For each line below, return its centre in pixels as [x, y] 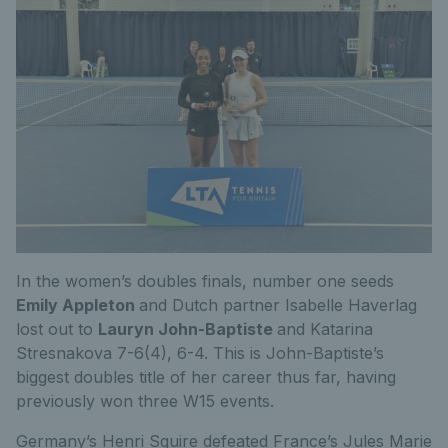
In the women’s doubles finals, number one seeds [205, 281]
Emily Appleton [77, 305]
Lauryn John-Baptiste [187, 329]
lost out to [57, 329]
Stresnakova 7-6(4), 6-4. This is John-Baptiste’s [200, 353]
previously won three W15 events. [145, 401]
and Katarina [325, 329]
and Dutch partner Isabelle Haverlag [278, 305]
